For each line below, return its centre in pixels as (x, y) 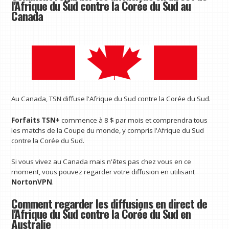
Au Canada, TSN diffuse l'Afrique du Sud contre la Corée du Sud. (111, 98)
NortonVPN (32, 182)
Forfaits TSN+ (36, 120)
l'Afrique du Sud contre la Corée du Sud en (101, 213)
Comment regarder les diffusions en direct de (109, 203)
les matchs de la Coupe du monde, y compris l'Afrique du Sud (108, 130)
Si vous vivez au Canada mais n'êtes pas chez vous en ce (101, 162)
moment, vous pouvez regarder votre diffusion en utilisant (103, 172)
